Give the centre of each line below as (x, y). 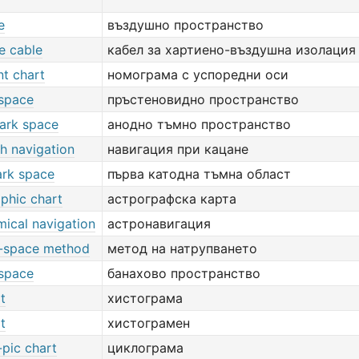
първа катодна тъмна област (199, 174)
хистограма (145, 298)
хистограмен (149, 323)
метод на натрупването (182, 248)
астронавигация (159, 224)
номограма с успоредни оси (198, 75)
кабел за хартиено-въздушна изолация (232, 50)
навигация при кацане (178, 149)
